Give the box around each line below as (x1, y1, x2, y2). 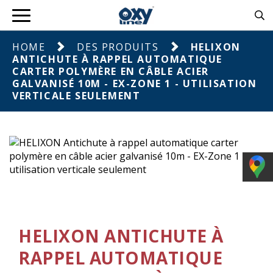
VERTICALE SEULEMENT (12, 89, 141, 102)
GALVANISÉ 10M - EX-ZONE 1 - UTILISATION (12, 77, 257, 90)
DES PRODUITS (77, 40, 159, 54)
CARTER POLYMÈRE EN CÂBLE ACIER (12, 65, 210, 78)
